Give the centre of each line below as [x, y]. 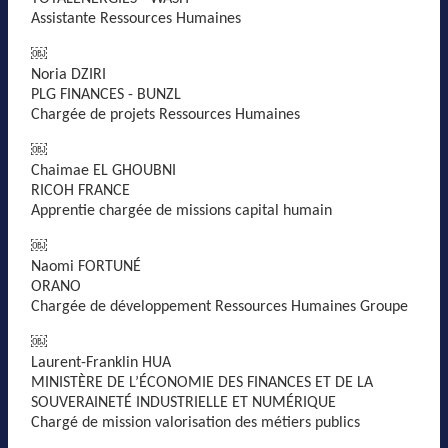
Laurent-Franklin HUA [101, 363]
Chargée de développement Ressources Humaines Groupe [219, 307]
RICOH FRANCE [80, 191]
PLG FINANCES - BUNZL [106, 95]
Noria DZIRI [68, 75]
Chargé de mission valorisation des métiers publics [195, 423]
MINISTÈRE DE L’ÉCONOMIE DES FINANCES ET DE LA [202, 383]
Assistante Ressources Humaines [136, 19]
